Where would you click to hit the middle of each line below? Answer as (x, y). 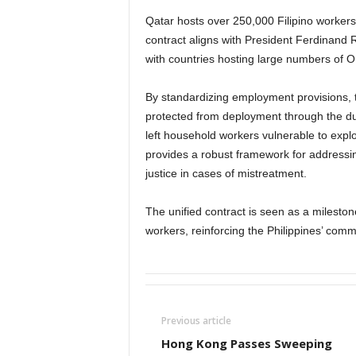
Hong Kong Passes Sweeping (246, 343)
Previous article (196, 321)
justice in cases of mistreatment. (226, 173)
